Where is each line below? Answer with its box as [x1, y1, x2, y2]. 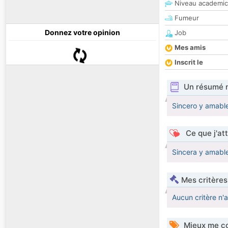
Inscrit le [175, 58, 203, 67]
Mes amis [175, 43, 206, 52]
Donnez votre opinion [45, 28, 120, 37]
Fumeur [173, 14, 199, 22]
